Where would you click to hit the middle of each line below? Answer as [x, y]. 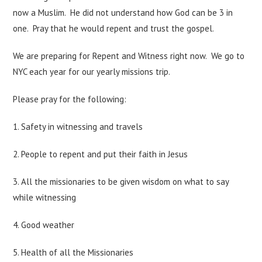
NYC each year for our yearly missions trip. [95, 71]
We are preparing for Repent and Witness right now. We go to [129, 56]
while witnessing [45, 197]
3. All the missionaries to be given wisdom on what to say [121, 181]
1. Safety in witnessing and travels [78, 126]
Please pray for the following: [70, 99]
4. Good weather [44, 225]
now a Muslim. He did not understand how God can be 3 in [123, 12]
